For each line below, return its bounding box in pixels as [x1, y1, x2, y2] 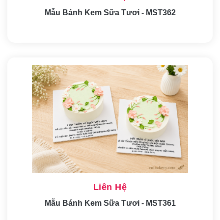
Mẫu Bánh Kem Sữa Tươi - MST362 [44, 8, 176, 17]
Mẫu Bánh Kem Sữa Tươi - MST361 [44, 198, 176, 207]
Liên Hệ [93, 182, 127, 192]
